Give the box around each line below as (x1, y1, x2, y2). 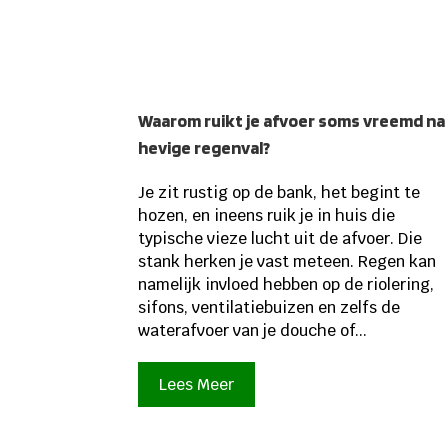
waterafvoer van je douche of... (138, 319, 368, 341)
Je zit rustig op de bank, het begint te (138, 181, 421, 203)
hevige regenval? (138, 136, 271, 158)
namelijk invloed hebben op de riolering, (138, 273, 435, 295)
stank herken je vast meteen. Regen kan (138, 250, 437, 272)
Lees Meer (159, 373, 235, 395)
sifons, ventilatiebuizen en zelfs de (138, 296, 401, 318)
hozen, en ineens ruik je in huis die (138, 204, 396, 226)
